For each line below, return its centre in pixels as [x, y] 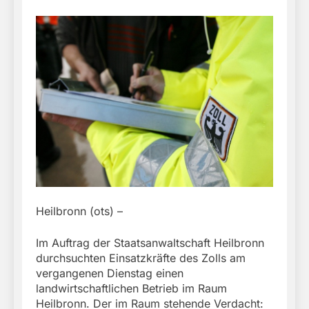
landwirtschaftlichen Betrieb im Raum [131, 289]
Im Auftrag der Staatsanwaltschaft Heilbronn [150, 243]
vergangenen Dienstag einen [110, 273]
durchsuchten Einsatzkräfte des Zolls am [141, 258]
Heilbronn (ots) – [79, 211]
